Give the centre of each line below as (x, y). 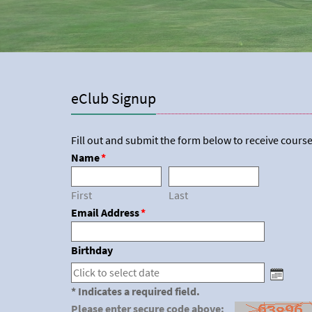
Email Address (105, 213)
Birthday (92, 250)
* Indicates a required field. (135, 291)
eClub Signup (114, 98)
